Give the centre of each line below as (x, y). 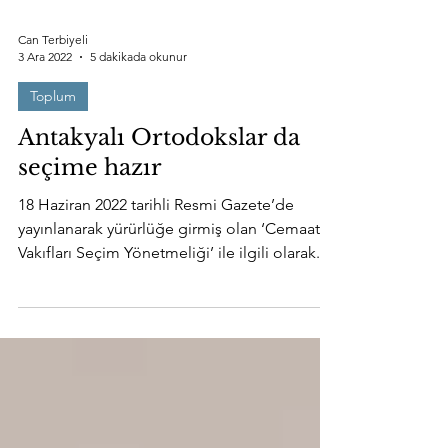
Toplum (53, 136)
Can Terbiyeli (53, 79)
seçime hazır (90, 207)
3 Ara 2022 (45, 96)
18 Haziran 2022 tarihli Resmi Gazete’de (156, 244)
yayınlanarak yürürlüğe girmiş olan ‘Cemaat (169, 268)
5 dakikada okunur (138, 96)
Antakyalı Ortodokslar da (159, 177)
